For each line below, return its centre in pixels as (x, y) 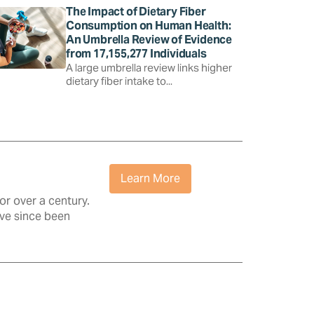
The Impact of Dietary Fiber (136, 11)
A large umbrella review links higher (149, 67)
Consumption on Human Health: (149, 25)
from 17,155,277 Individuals (136, 53)
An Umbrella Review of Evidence (149, 39)
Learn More (150, 178)
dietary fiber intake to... (119, 81)
